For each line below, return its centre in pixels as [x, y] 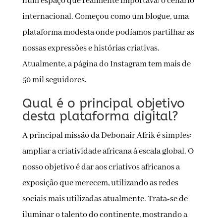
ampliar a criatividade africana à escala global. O [108, 152]
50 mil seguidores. [54, 80]
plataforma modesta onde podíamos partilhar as [108, 33]
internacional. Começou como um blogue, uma [105, 17]
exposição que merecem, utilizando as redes [100, 183]
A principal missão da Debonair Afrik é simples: [107, 136]
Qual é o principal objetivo [103, 104]
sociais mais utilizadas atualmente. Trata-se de [105, 199]
